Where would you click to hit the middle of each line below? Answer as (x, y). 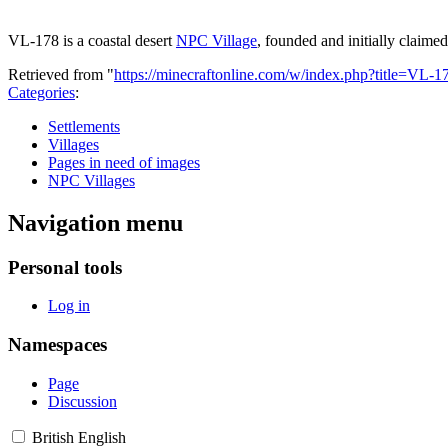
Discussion (82, 401)
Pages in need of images (124, 162)
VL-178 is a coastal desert (92, 40)
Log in (69, 306)
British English (79, 437)
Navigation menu (95, 222)
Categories (41, 92)
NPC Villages (91, 180)
